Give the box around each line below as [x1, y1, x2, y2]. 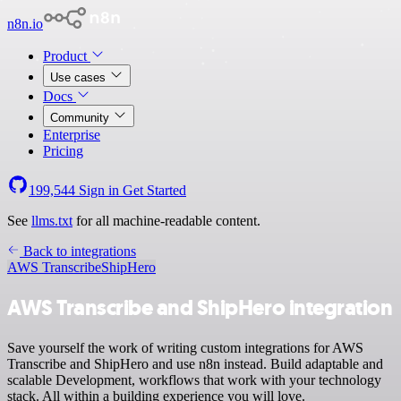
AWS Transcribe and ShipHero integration [7, 293, 393, 322]
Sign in [75, 183, 123, 198]
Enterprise [43, 127, 100, 142]
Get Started [123, 183, 186, 198]
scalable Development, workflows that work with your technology [7, 371, 381, 388]
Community [50, 111, 113, 124]
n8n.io [7, 16, 43, 31]
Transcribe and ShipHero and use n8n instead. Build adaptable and [7, 355, 383, 371]
